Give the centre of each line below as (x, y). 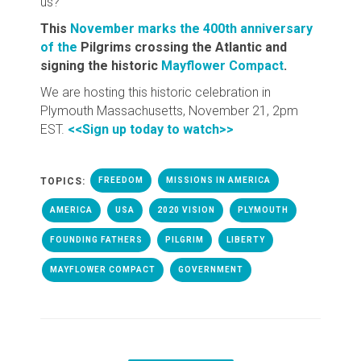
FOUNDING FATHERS (96, 240)
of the (59, 48)
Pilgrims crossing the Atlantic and (182, 48)
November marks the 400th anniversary (191, 29)
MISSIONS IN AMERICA (218, 180)
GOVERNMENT (211, 270)
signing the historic (101, 66)
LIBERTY (246, 240)
